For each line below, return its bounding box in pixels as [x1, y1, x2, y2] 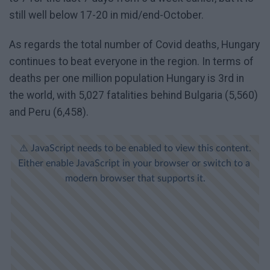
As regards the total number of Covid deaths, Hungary [9, 39, 260, 51]
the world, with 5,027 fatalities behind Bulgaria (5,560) [9, 89, 258, 102]
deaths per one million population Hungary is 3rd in [9, 72, 244, 85]
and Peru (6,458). [9, 106, 89, 119]
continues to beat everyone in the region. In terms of [9, 55, 254, 68]
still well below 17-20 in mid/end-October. [9, 9, 204, 22]
